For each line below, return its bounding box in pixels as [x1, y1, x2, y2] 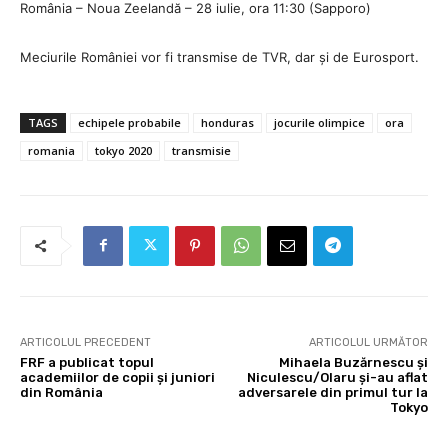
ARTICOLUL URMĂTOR [308, 335, 428, 349]
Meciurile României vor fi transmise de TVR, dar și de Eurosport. [20, 48, 419, 65]
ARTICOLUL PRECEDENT [20, 335, 151, 349]
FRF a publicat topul [20, 354, 154, 370]
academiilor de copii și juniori [20, 369, 215, 385]
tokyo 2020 [95, 142, 152, 158]
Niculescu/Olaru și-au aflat [246, 369, 428, 385]
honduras [201, 114, 254, 130]
